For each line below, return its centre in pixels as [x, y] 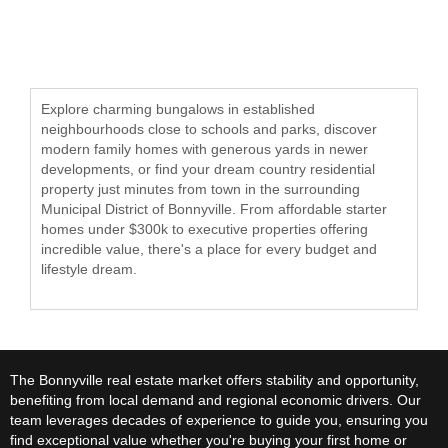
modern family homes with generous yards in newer [204, 149]
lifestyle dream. [89, 269]
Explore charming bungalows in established [178, 109]
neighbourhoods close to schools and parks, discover [209, 129]
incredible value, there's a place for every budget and [209, 249]
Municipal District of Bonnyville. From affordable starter [214, 209]
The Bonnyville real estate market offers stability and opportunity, [214, 380]
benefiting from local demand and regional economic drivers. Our [215, 400]
